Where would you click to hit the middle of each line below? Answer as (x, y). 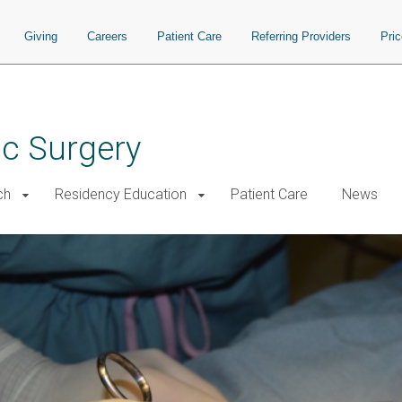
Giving (41, 36)
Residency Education (121, 194)
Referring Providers (301, 36)
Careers (107, 36)
